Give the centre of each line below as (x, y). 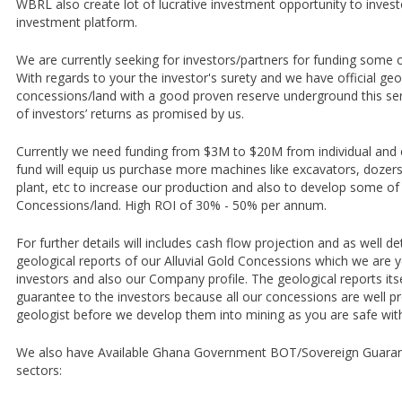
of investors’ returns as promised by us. (130, 114)
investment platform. (77, 22)
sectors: (39, 370)
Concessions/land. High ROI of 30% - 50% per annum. (171, 205)
